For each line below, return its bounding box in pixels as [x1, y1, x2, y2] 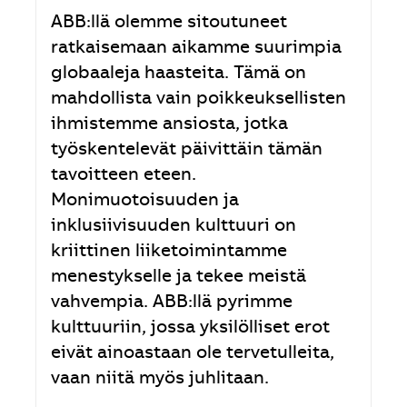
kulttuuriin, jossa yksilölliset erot [50, 320, 330, 339]
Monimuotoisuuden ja [50, 193, 239, 212]
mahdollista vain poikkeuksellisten [50, 91, 346, 110]
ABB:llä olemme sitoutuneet [50, 15, 287, 34]
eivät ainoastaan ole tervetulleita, [50, 345, 334, 364]
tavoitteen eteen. [50, 167, 196, 186]
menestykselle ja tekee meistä [50, 269, 306, 288]
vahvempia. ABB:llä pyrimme [50, 294, 293, 313]
